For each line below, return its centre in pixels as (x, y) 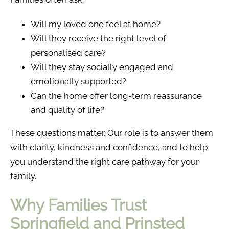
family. (23, 176)
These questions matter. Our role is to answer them (112, 133)
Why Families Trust (78, 205)
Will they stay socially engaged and (102, 67)
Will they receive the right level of (98, 38)
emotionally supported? (78, 81)
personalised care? (68, 52)
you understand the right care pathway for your (105, 161)
